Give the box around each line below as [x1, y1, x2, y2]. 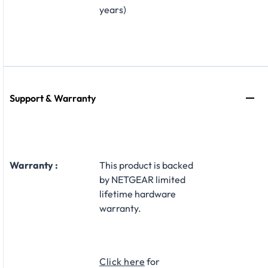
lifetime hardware [99, 188, 176, 200]
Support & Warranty [10, 92, 96, 105]
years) [99, 4, 126, 16]
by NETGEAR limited [99, 173, 185, 186]
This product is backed [99, 159, 193, 172]
